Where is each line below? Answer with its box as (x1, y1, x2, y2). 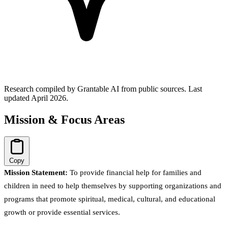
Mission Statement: (4, 168, 68, 177)
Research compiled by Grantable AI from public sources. (4, 84, 188, 93)
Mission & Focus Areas (4, 112, 125, 126)
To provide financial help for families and (68, 168, 202, 177)
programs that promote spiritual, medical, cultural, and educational (4, 195, 215, 204)
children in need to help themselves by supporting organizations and (4, 182, 221, 190)
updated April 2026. (4, 93, 68, 102)
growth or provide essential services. (4, 208, 120, 217)
